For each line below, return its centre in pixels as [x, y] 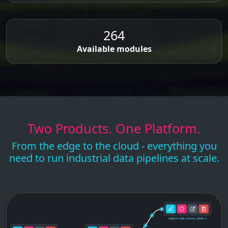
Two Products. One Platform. [114, 128]
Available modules [114, 49]
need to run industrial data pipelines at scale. [114, 158]
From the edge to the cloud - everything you [114, 146]
